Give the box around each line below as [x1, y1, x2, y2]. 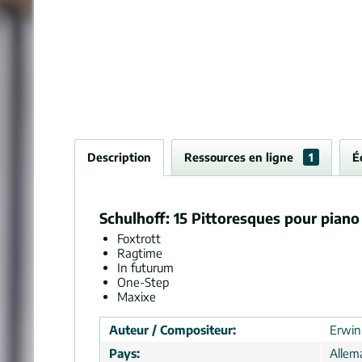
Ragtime [117, 246, 162, 260]
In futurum [117, 260, 174, 275]
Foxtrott [117, 231, 161, 246]
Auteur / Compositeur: [109, 322, 236, 337]
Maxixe [117, 289, 156, 304]
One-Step [117, 275, 169, 289]
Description [87, 150, 151, 164]
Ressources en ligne [184, 150, 297, 164]
